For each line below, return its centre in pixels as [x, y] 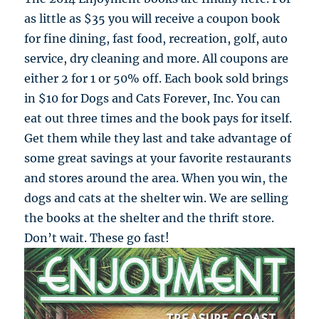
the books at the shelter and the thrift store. [150, 218]
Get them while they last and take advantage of [158, 138]
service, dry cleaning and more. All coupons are [157, 59]
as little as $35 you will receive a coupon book [152, 19]
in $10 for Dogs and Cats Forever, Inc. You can [153, 99]
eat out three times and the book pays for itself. [158, 119]
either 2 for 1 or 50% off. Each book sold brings [157, 79]
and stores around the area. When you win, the [156, 178]
